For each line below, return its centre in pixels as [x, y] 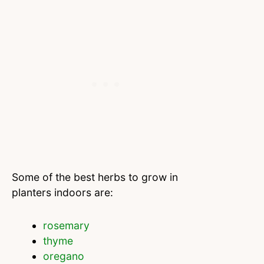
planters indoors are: [62, 193]
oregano [63, 256]
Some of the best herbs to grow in [95, 177]
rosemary [66, 226]
